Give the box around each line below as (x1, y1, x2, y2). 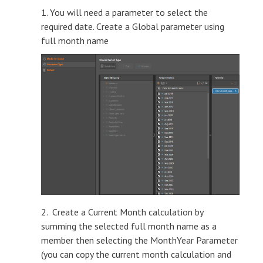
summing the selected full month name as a (41, 220, 217, 232)
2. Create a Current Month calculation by (41, 205, 203, 218)
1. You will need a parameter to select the (41, 6, 208, 19)
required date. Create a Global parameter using (41, 21, 224, 33)
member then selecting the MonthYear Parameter (41, 234, 238, 246)
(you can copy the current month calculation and (41, 248, 231, 260)
